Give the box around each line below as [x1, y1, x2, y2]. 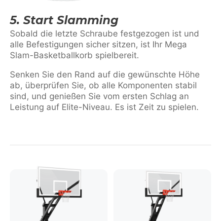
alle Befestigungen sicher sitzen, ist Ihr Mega [10, 39, 187, 49]
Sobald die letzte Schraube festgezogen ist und [10, 29, 199, 38]
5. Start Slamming [10, 13, 118, 27]
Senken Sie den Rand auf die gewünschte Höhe [10, 70, 200, 79]
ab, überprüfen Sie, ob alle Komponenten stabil [10, 80, 197, 90]
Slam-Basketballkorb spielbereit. [10, 50, 139, 60]
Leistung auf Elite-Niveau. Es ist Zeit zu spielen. [10, 102, 199, 112]
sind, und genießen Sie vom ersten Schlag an [10, 91, 189, 101]
